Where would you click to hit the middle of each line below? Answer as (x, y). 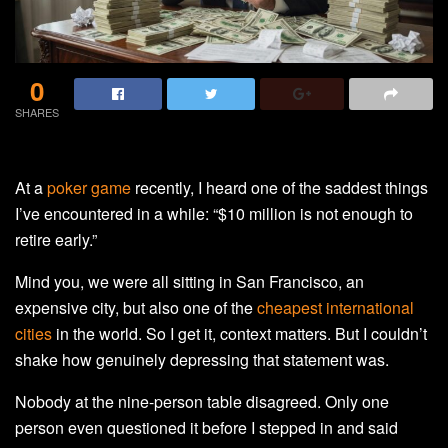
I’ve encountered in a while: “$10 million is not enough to (214, 213)
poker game (89, 187)
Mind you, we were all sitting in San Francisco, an (189, 281)
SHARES (37, 111)
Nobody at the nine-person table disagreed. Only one (202, 401)
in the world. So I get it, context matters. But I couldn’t (239, 333)
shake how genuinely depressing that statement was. (202, 359)
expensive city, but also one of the (136, 307)
